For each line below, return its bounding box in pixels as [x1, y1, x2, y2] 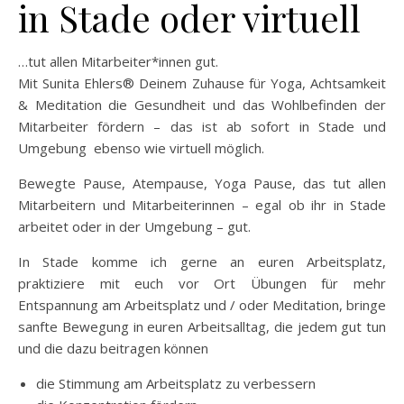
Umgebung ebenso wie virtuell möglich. [18, 139, 264, 157]
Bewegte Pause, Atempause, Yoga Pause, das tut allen [18, 174, 386, 192]
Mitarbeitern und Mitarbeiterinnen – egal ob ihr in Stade [18, 196, 386, 214]
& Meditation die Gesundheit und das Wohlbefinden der [18, 96, 386, 114]
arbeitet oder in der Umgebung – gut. [18, 217, 251, 235]
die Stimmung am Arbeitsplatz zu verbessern [36, 374, 316, 392]
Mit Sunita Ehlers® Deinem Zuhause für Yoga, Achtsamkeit [18, 74, 386, 92]
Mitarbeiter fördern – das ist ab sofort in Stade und [18, 117, 386, 135]
